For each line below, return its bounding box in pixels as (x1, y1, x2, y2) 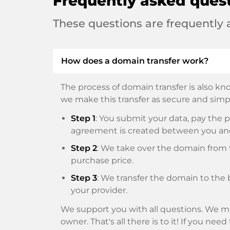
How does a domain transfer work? (61, 56, 208, 66)
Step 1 (71, 113, 95, 124)
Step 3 (71, 173, 97, 183)
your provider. (71, 185, 127, 196)
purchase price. (71, 156, 133, 166)
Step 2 (71, 143, 97, 154)
